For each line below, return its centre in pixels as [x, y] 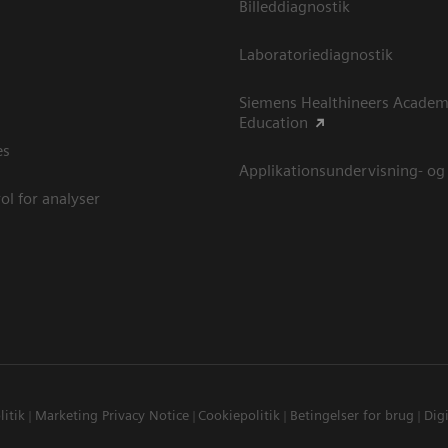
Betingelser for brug [351, 414]
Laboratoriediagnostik [316, 54]
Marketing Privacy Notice [111, 414]
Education [273, 122]
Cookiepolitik [239, 414]
